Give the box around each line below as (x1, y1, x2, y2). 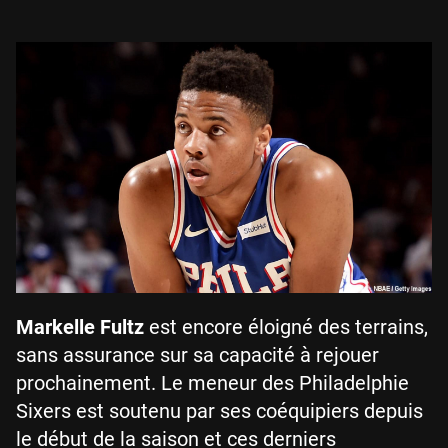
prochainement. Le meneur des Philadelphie (16, 371, 409, 396)
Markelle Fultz (16, 315, 144, 340)
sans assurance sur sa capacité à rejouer (16, 343, 379, 368)
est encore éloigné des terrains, (144, 315, 428, 340)
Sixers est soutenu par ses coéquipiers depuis (16, 399, 423, 424)
